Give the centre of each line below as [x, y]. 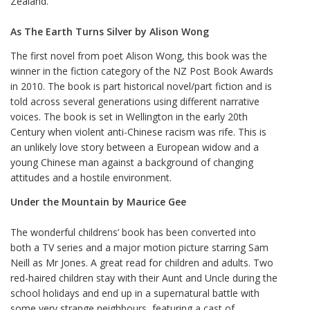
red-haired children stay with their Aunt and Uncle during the [144, 277]
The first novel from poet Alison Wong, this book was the [139, 55]
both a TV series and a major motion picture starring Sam [139, 247]
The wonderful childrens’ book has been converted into [133, 232]
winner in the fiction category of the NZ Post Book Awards [142, 71]
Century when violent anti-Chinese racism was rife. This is [138, 131]
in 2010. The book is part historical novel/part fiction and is [141, 86]
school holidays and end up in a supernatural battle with [135, 293]
